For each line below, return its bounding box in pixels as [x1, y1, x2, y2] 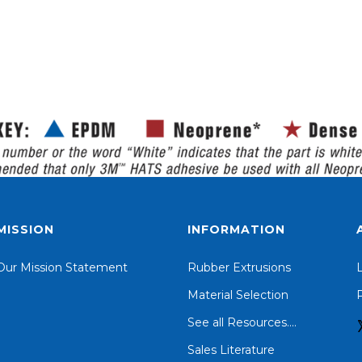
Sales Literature [187, 343, 275, 358]
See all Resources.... [187, 315, 297, 330]
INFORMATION [187, 222, 285, 238]
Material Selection [187, 288, 288, 303]
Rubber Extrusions [187, 260, 291, 276]
